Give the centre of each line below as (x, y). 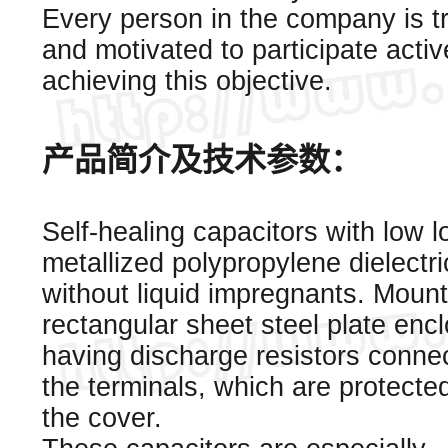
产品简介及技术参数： (202, 160)
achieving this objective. (187, 81)
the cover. (102, 418)
